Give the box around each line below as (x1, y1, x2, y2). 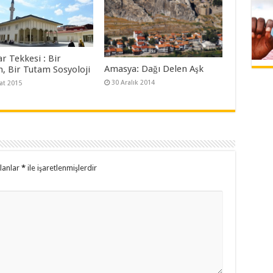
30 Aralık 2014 (112, 79, 155, 87)
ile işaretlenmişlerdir (25, 163, 97, 173)
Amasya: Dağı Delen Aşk (104, 63, 204, 75)
